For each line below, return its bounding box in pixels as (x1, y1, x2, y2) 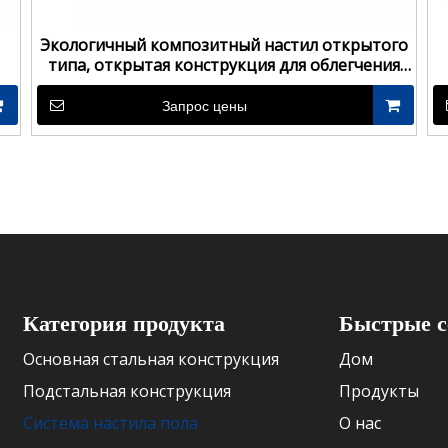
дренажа (189, 74, 259, 96)
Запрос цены (162, 98, 248, 114)
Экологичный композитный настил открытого (39, 34, 408, 56)
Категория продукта (23, 309, 226, 337)
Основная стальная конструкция (23, 348, 280, 370)
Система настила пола (23, 412, 199, 434)
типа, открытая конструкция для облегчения (47, 54, 400, 76)
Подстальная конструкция (23, 380, 232, 402)
